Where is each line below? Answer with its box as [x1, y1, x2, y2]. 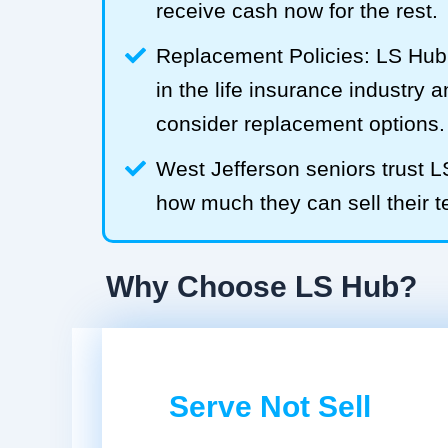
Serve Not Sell [168, 389, 371, 423]
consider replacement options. [156, 111, 446, 135]
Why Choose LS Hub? [106, 269, 417, 303]
